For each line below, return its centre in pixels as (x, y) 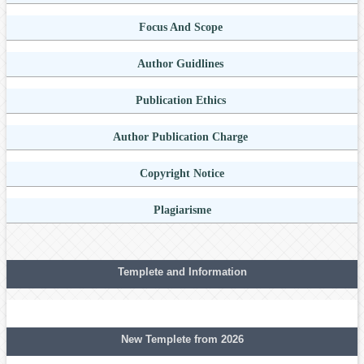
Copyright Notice (182, 174)
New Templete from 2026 (182, 340)
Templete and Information (182, 272)
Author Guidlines (182, 64)
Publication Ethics (182, 101)
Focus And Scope (182, 28)
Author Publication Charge (182, 137)
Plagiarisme (182, 210)
